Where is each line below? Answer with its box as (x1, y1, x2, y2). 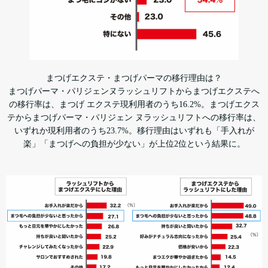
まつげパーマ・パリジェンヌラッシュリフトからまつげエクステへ (8, 87, 260, 96)
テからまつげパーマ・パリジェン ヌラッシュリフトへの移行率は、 (7, 113, 261, 122)
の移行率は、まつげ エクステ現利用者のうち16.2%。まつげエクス (8, 100, 260, 109)
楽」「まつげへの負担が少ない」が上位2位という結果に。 (23, 139, 245, 148)
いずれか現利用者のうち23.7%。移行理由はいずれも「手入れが (14, 126, 254, 135)
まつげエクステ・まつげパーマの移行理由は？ (46, 74, 222, 83)
